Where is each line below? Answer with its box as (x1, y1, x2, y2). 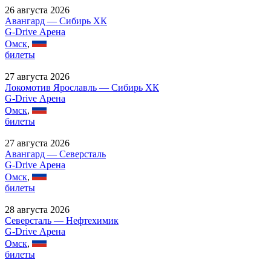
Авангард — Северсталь (5, 148, 106, 159)
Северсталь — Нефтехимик (5, 215, 119, 226)
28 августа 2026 (5, 204, 70, 215)
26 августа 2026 (5, 4, 70, 15)
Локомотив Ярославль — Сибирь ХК (5, 82, 159, 93)
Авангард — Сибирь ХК (5, 15, 107, 26)
